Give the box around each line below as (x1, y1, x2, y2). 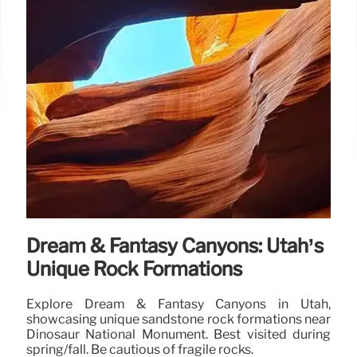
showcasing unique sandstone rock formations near (26, 311, 331, 327)
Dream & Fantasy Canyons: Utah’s (26, 233, 324, 257)
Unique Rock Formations (26, 257, 242, 280)
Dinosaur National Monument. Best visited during (26, 326, 331, 342)
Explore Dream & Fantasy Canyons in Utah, (26, 296, 331, 312)
